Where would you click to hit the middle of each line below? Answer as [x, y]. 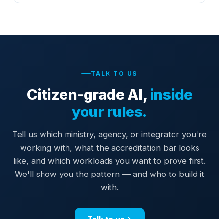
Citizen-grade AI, [88, 94]
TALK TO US [114, 73]
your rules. [109, 111]
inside [171, 94]
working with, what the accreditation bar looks [109, 147]
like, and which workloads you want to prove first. [109, 161]
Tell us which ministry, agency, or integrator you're [109, 134]
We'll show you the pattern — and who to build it [109, 174]
